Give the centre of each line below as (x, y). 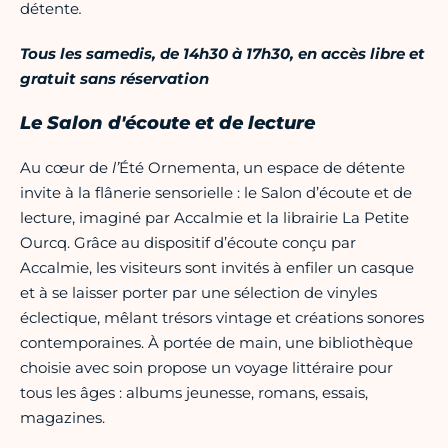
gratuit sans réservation (114, 79)
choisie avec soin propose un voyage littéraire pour (206, 368)
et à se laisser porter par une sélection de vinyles (198, 293)
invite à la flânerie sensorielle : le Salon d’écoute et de (216, 193)
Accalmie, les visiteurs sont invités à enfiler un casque (217, 268)
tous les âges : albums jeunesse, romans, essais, (194, 393)
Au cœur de (66, 168)
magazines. (62, 418)
